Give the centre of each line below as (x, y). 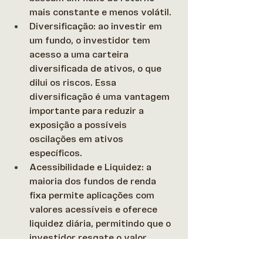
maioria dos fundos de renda (94, 181)
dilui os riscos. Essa (74, 82)
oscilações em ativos (77, 139)
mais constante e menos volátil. (100, 12)
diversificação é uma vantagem (101, 97)
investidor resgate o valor (89, 237)
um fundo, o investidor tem (91, 40)
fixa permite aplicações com (93, 195)
